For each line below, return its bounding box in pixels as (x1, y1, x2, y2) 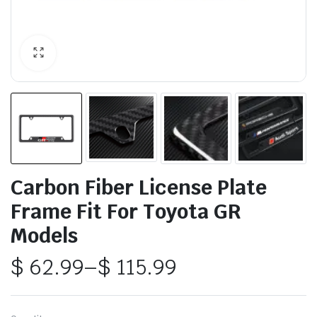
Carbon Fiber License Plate (11, 173, 267, 200)
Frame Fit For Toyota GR (11, 197, 241, 224)
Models (11, 221, 78, 248)
